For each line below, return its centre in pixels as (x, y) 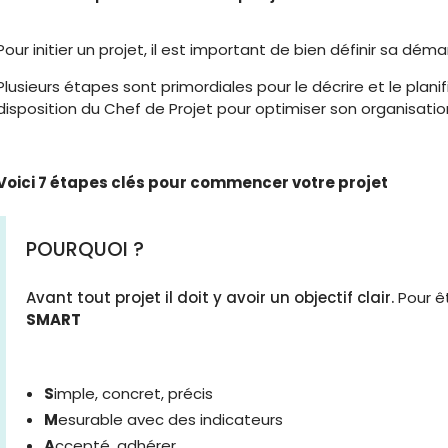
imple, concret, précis (133, 393)
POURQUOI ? (85, 249)
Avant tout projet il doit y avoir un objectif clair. (212, 297)
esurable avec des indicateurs (170, 419)
